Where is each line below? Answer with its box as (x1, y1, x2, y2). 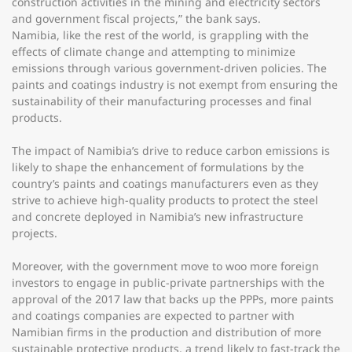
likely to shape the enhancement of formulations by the (12, 159, 304, 174)
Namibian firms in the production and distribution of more (12, 324, 321, 339)
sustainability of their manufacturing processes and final (12, 93, 312, 108)
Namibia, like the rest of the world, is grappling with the (12, 27, 309, 42)
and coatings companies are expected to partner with (12, 308, 295, 323)
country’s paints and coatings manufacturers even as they (12, 176, 318, 191)
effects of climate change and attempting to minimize (12, 44, 295, 59)
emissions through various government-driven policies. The (12, 60, 327, 75)
